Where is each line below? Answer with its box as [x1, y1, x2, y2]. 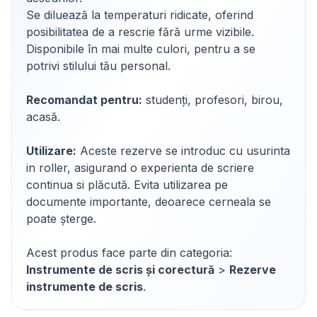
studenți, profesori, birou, [142, 93, 283, 107]
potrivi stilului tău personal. [26, 59, 171, 73]
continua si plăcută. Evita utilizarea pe [26, 178, 228, 192]
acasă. [26, 110, 60, 124]
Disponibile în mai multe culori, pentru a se [26, 42, 255, 56]
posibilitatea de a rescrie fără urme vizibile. [26, 25, 254, 39]
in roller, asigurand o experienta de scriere [26, 161, 254, 175]
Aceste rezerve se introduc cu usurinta [76, 144, 290, 158]
